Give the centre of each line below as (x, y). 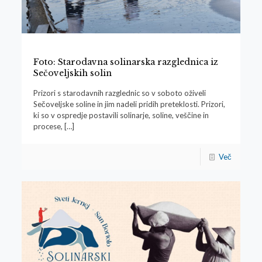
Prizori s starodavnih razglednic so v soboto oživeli (119, 93)
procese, (48, 127)
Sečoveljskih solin (72, 73)
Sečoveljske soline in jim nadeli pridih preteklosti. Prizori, (129, 104)
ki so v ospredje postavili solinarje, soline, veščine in (121, 116)
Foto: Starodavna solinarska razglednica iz (125, 62)
